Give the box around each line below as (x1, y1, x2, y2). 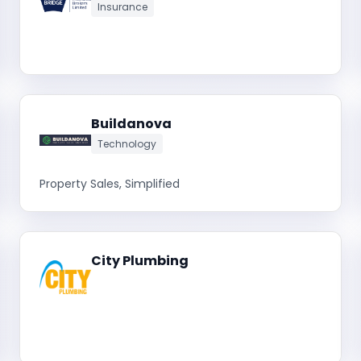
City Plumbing (91, 251, 189, 270)
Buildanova (91, 114, 172, 133)
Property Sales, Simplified (39, 176, 180, 192)
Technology (98, 137, 156, 151)
